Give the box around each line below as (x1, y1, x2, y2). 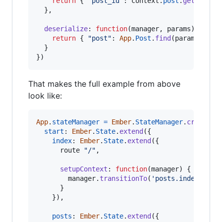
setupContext (60, 165, 108, 173)
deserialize (44, 24, 88, 33)
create (187, 117, 211, 126)
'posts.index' (151, 174, 203, 182)
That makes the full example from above (28, 78, 180, 89)
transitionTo (100, 174, 147, 182)
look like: (28, 90, 62, 101)
